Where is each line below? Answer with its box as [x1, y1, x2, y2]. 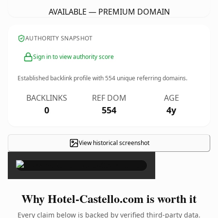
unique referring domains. [115, 74, 187, 82]
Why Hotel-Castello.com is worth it [21, 190, 197, 207]
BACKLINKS [26, 92, 67, 103]
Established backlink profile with [18, 74, 105, 82]
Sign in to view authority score [33, 53, 114, 61]
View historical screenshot [78, 139, 149, 147]
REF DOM [91, 92, 127, 103]
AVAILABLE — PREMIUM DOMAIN [48, 6, 170, 17]
